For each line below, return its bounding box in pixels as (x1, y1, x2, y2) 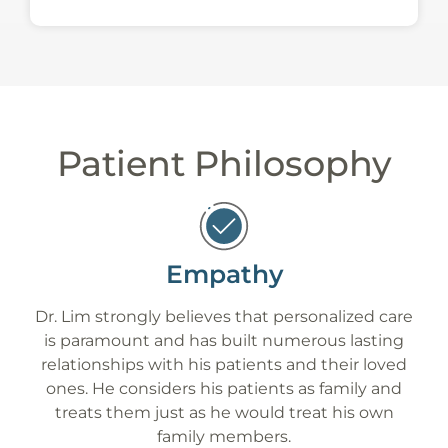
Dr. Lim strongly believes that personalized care (35, 307, 413, 327)
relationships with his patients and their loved (41, 355, 407, 375)
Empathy (165, 259, 283, 290)
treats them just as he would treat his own (54, 403, 394, 423)
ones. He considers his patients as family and (46, 379, 402, 399)
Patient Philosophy (56, 142, 392, 186)
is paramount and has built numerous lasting (44, 331, 404, 351)
